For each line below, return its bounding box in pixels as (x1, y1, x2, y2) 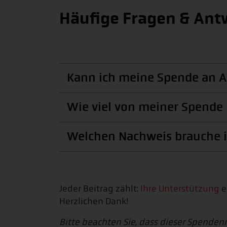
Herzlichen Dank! (59, 196, 129, 207)
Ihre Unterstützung (140, 183, 219, 194)
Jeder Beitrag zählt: (59, 183, 140, 194)
